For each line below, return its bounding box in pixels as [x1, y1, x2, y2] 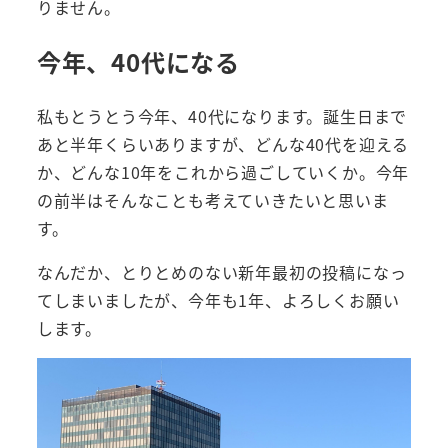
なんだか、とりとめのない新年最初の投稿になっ [36, 260, 407, 285]
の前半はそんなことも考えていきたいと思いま [36, 188, 389, 213]
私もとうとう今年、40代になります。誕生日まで [36, 104, 408, 129]
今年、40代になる [36, 44, 240, 79]
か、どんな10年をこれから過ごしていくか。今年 [36, 160, 410, 185]
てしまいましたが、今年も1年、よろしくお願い [36, 288, 400, 313]
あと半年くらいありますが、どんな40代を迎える [36, 132, 410, 157]
